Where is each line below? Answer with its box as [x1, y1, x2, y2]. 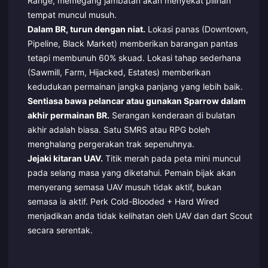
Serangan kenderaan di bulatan [109, 109, 235, 120]
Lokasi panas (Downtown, [145, 23, 248, 34]
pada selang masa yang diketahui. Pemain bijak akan [27, 167, 236, 178]
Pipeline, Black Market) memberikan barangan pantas [27, 38, 237, 48]
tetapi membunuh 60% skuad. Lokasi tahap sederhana [27, 52, 241, 63]
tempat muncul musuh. [27, 9, 117, 20]
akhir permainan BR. [27, 109, 109, 120]
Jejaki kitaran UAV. [27, 153, 103, 163]
